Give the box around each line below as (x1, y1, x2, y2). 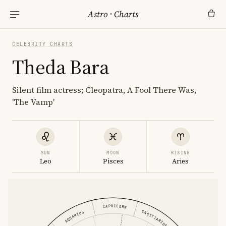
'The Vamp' (12, 96, 54, 107)
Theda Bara (12, 53, 109, 81)
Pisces (102, 157, 124, 165)
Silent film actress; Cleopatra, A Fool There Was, (12, 84, 196, 95)
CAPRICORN (102, 203, 127, 210)
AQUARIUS (64, 209, 84, 224)
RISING (171, 150, 190, 156)
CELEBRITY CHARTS (12, 41, 73, 47)
